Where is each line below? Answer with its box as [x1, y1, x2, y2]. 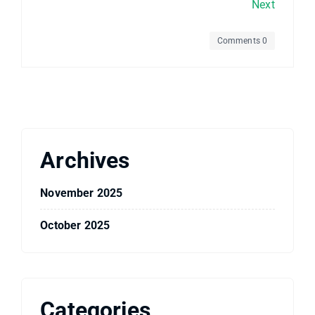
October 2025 [40, 218, 110, 232]
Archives [40, 147, 130, 174]
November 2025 [40, 186, 123, 200]
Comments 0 [217, 35, 268, 46]
